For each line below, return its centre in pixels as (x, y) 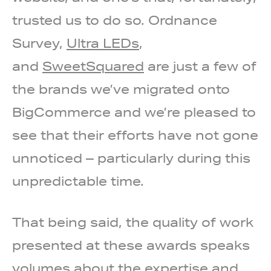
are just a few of (200, 67)
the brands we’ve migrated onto (121, 90)
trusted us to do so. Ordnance (115, 21)
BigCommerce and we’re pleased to (134, 113)
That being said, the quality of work (133, 223)
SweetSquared (93, 67)
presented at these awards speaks (131, 246)
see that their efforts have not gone (135, 135)
